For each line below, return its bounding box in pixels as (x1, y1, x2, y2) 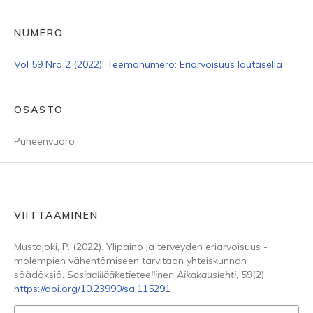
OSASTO (14, 103, 64, 116)
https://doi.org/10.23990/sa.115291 (14, 282, 170, 295)
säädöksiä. (14, 268, 67, 281)
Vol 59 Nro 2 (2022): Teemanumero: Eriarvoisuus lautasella (14, 58, 282, 71)
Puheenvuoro (14, 135, 75, 147)
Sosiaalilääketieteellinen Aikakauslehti (67, 268, 236, 281)
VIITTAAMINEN (14, 209, 99, 221)
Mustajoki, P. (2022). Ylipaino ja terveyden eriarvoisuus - (14, 240, 268, 253)
